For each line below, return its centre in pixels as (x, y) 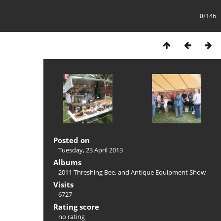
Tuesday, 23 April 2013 (91, 150)
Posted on (72, 140)
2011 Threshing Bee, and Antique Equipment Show (132, 172)
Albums (67, 162)
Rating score (76, 207)
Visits (63, 184)
